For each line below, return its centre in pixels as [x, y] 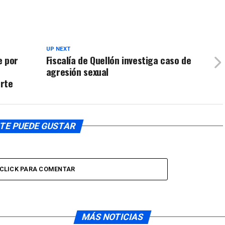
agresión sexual [77, 71]
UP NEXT [58, 49]
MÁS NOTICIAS [113, 217]
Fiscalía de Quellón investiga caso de [119, 60]
